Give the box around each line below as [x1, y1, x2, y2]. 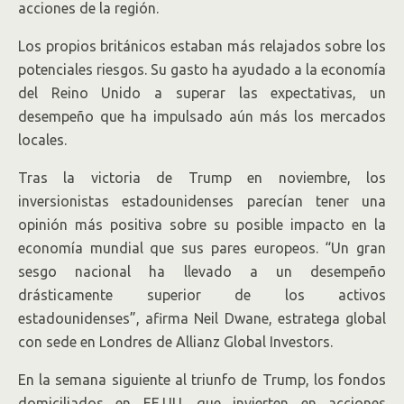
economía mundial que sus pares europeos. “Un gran [18, 240, 386, 256]
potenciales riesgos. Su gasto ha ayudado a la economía [18, 61, 386, 78]
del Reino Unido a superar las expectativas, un [18, 85, 386, 101]
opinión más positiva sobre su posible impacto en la [18, 216, 386, 233]
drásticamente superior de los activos [18, 287, 386, 303]
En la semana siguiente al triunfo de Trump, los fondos [18, 372, 386, 388]
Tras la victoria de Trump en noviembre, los [18, 170, 386, 186]
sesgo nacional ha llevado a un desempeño [18, 263, 386, 280]
